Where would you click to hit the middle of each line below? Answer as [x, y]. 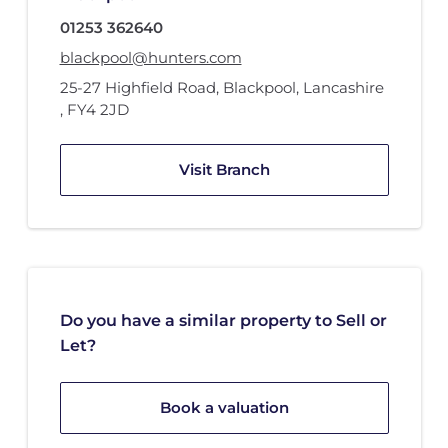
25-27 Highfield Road [137, 88]
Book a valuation [224, 408]
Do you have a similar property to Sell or [223, 321]
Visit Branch [224, 170]
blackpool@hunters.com [150, 58]
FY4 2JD [97, 110]
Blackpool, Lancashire [303, 88]
